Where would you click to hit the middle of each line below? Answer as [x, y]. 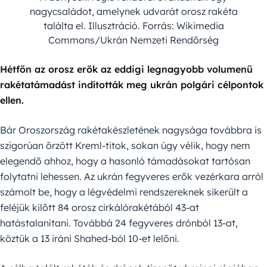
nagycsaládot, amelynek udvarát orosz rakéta [133, 11]
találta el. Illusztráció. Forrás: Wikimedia [133, 25]
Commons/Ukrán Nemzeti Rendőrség [133, 40]
